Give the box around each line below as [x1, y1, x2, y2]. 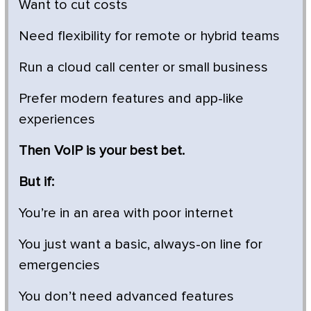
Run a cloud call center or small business [19, 60, 268, 74]
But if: [19, 174, 54, 189]
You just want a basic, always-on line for [19, 237, 262, 251]
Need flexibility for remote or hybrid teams [19, 28, 280, 43]
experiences [19, 112, 95, 126]
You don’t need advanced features [19, 289, 234, 303]
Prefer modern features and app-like [19, 91, 244, 106]
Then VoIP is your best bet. [19, 143, 185, 158]
